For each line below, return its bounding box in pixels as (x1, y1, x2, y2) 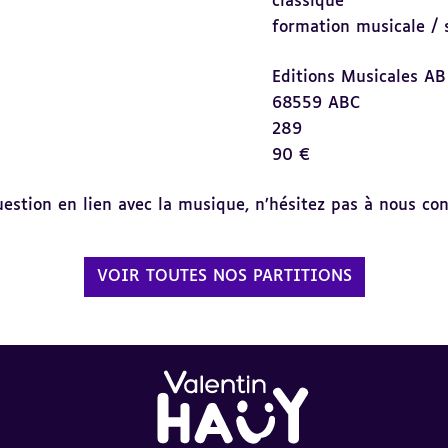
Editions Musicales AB (272, 69, 446, 86)
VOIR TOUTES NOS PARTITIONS (96, 268, 352, 285)
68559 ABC (272, 95, 360, 112)
